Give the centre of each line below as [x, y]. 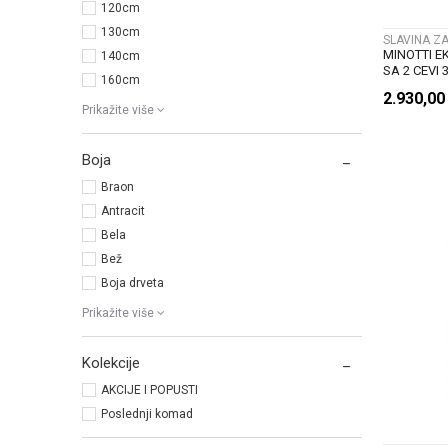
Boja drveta [132, 283]
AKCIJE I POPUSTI [149, 390]
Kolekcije [111, 363]
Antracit [123, 211]
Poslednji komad [147, 414]
